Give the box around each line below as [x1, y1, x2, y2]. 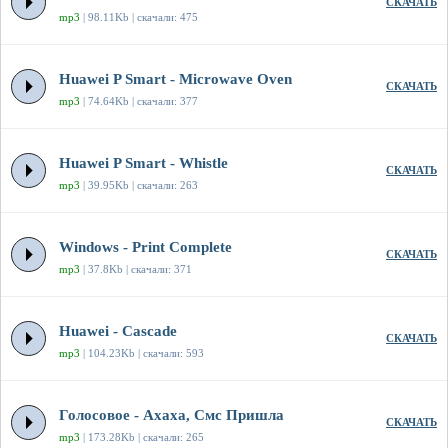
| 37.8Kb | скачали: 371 [80, 263, 192, 276]
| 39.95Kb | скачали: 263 [80, 179, 198, 192]
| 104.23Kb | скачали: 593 [80, 347, 204, 360]
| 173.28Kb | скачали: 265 [80, 431, 204, 444]
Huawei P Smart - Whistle [59, 155, 228, 172]
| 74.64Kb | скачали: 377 [80, 95, 198, 108]
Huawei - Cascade [59, 323, 177, 340]
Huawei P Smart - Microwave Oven [59, 71, 292, 88]
